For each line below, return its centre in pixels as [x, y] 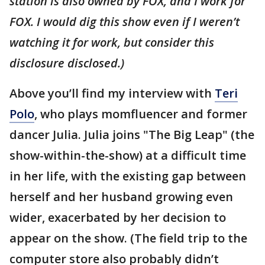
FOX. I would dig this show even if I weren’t [125, 22]
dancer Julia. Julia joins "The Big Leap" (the [132, 135]
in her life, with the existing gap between [128, 176]
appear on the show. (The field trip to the [128, 238]
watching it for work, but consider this [112, 42]
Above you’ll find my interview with [112, 93]
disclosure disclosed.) [68, 63]
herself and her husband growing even [121, 197]
